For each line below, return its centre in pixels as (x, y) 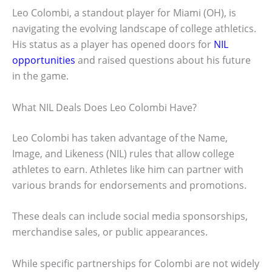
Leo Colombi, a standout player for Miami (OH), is (124, 13)
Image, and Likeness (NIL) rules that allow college (123, 153)
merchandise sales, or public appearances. (110, 232)
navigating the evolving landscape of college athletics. (134, 29)
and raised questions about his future (163, 60)
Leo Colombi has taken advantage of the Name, (120, 138)
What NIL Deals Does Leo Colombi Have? (104, 107)
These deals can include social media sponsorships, (130, 216)
